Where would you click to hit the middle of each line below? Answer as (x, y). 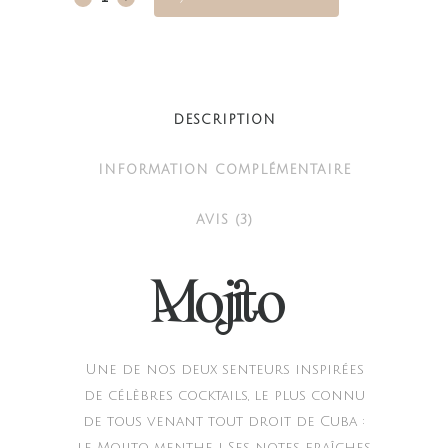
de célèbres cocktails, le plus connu (224, 396)
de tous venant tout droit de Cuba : (224, 422)
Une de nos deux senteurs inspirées (224, 370)
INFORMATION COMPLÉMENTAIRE (224, 170)
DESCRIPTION (224, 120)
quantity (106, 34)
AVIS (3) (224, 220)
